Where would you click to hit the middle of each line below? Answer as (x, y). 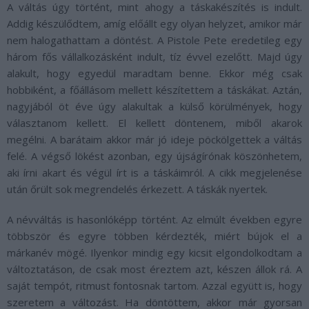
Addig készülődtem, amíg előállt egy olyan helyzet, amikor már (154, 23)
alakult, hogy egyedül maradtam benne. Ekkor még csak (154, 73)
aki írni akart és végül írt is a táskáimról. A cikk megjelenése (154, 172)
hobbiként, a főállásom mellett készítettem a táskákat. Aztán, (154, 89)
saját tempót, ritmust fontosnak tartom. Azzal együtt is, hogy (154, 285)
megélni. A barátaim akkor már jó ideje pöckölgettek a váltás (154, 139)
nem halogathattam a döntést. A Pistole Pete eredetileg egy (154, 40)
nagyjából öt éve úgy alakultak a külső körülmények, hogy (154, 106)
